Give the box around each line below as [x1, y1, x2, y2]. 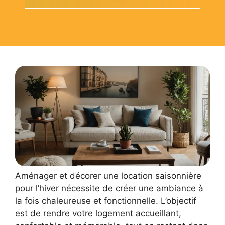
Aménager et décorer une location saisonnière [15, 171, 201, 181]
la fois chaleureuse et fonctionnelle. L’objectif [15, 196, 196, 206]
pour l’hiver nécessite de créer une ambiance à [15, 183, 203, 194]
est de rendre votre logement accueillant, [15, 208, 181, 219]
